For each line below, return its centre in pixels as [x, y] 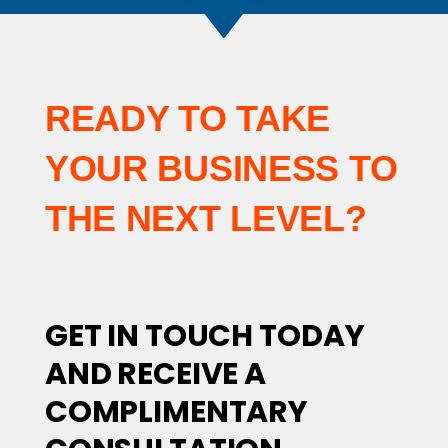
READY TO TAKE [187, 119]
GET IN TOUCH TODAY [204, 335]
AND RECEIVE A [155, 373]
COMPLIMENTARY [176, 411]
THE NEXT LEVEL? [205, 219]
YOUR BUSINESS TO [221, 169]
